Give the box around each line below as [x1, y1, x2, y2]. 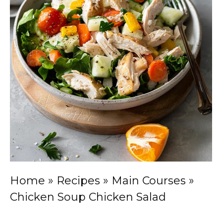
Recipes [56, 174, 100, 187]
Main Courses [111, 174, 186, 187]
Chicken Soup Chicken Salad [10, 190, 166, 204]
